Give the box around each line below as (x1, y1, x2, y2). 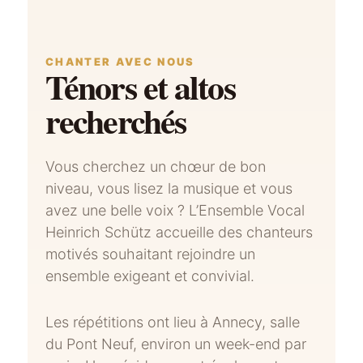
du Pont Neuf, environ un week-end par (45, 335, 307, 352)
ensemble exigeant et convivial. (45, 267, 255, 285)
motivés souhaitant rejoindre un (45, 246, 256, 263)
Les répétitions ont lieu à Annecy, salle (45, 313, 301, 331)
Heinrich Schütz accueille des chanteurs (45, 224, 314, 241)
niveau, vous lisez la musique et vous (45, 180, 293, 198)
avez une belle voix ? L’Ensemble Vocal (45, 202, 305, 220)
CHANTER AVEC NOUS (45, 55, 195, 69)
